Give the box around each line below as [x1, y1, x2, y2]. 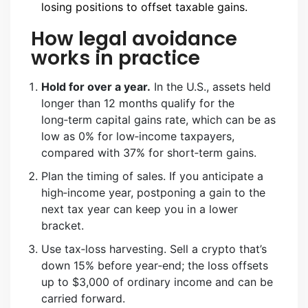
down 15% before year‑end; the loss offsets [41, 258, 268, 273]
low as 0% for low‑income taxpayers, [41, 129, 234, 144]
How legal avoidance [31, 25, 237, 53]
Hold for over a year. [41, 80, 151, 94]
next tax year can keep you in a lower [41, 202, 238, 217]
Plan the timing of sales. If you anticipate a [41, 169, 263, 184]
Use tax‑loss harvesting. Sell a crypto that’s [41, 242, 267, 256]
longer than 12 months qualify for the [41, 96, 234, 111]
